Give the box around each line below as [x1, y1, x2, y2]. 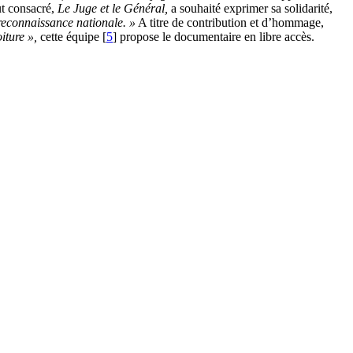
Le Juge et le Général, [58, 2, 168, 16]
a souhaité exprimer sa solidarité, [168, 2, 333, 16]
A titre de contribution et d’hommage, [136, 16, 324, 30]
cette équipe [37, 30, 99, 44]
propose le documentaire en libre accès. [117, 30, 314, 44]
